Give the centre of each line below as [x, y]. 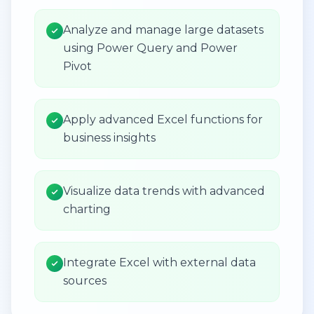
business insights [109, 137]
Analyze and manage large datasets [163, 29]
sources [85, 280]
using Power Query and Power [150, 48]
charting [87, 209]
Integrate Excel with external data [159, 262]
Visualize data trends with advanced [164, 191]
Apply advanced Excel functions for [163, 119]
